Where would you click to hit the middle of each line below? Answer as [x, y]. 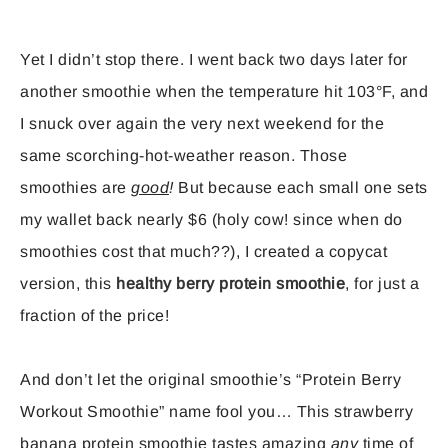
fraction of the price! [94, 316]
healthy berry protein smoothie [230, 284]
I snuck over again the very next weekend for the [202, 124]
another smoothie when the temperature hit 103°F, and [224, 92]
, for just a [382, 284]
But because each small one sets [300, 188]
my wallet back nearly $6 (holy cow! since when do [211, 220]
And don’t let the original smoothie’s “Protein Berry [210, 380]
